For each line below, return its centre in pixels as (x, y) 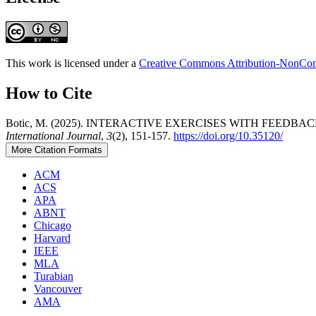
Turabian (54, 276)
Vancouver (58, 288)
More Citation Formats (57, 150)
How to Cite (49, 93)
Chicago (53, 225)
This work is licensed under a (72, 63)
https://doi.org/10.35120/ (228, 135)
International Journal (53, 135)
